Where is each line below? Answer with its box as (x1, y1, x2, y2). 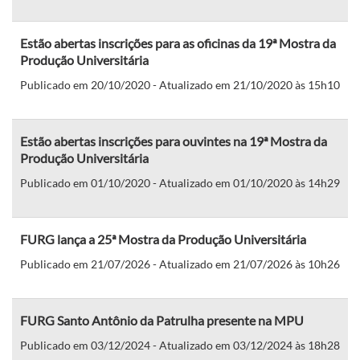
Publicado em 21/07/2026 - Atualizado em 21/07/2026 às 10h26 (20, 256, 340, 271)
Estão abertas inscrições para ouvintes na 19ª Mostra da (20, 133, 327, 149)
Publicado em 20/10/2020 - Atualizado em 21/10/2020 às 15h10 (20, 77, 340, 92)
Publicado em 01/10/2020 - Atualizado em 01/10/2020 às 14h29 (20, 175, 340, 190)
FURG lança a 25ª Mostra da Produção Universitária (20, 231, 306, 247)
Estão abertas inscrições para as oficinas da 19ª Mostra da (20, 35, 336, 51)
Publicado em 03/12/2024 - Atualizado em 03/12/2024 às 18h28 (20, 337, 340, 352)
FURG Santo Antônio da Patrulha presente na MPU (20, 312, 304, 328)
